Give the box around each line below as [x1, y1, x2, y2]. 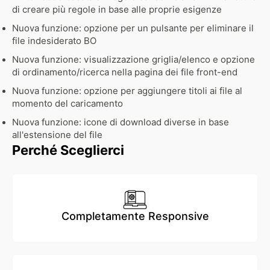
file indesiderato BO [12, 36, 96, 47]
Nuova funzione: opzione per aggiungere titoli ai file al [12, 86, 242, 97]
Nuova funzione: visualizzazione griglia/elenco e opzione [12, 54, 255, 66]
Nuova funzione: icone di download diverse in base [12, 117, 229, 128]
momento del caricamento [12, 98, 123, 110]
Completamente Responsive [61, 210, 209, 223]
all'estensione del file [12, 130, 102, 141]
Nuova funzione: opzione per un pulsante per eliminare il [12, 23, 254, 34]
